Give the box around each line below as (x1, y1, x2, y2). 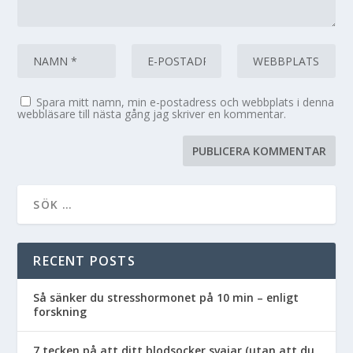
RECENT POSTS (33, 251, 136, 269)
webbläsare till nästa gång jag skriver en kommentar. (17, 106, 287, 121)
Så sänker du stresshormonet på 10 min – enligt (33, 289, 299, 305)
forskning (33, 303, 87, 319)
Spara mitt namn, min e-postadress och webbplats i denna (36, 94, 335, 110)
